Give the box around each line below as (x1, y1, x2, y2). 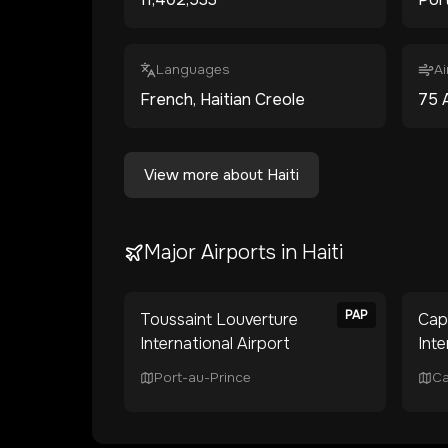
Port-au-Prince (154, 369, 251, 386)
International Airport (140, 333, 290, 354)
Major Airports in (144, 240, 302, 265)
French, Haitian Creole (140, 89, 305, 110)
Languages (156, 61, 230, 78)
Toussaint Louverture (140, 309, 298, 330)
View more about (144, 165, 267, 185)
